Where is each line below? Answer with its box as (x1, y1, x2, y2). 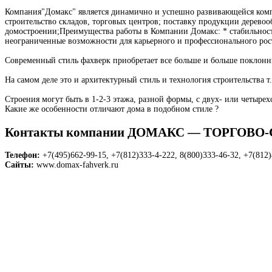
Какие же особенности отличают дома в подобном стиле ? (5, 104, 219, 114)
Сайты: (5, 160, 34, 169)
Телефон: (5, 151, 40, 160)
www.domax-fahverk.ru (36, 160, 118, 169)
